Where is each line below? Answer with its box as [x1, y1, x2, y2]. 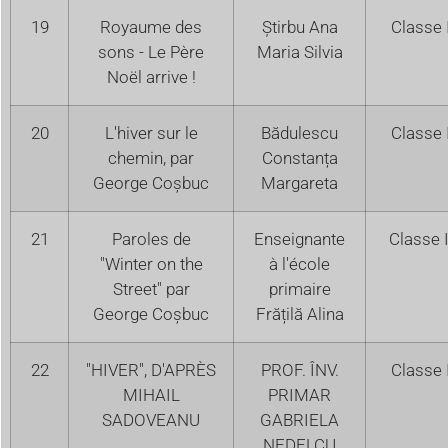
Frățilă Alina [255, 303, 344, 324]
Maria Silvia [256, 41, 343, 62]
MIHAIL [122, 384, 180, 405]
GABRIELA [260, 409, 339, 430]
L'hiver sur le [104, 122, 198, 143]
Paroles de [111, 228, 191, 249]
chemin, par [108, 147, 194, 168]
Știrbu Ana [261, 16, 338, 37]
